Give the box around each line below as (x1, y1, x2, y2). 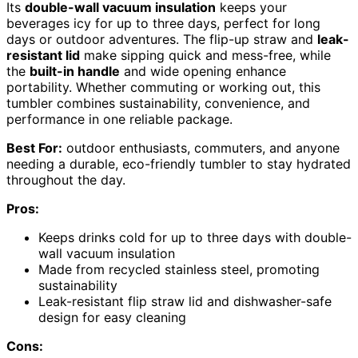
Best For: (6, 140, 62, 157)
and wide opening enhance (120, 63, 286, 80)
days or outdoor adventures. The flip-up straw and (6, 31, 317, 48)
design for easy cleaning (38, 309, 186, 326)
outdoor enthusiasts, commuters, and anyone (62, 140, 340, 157)
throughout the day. (6, 172, 125, 189)
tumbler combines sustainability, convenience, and (6, 95, 310, 112)
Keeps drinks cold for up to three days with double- (38, 229, 352, 246)
